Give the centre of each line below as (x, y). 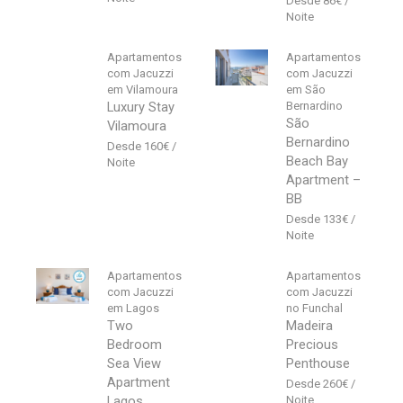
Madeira (310, 326)
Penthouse (318, 364)
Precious (313, 345)
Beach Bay (318, 161)
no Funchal (315, 309)
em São (306, 90)
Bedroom (135, 345)
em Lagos (134, 309)
